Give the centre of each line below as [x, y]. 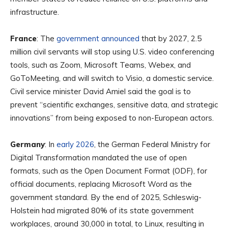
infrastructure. [35, 12]
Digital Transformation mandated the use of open [98, 157]
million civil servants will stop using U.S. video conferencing [112, 51]
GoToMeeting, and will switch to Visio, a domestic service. [112, 78]
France [23, 38]
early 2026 [75, 144]
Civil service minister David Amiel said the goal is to [101, 91]
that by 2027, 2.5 [170, 38]
